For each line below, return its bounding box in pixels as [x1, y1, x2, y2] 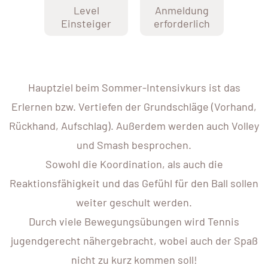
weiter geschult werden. [76, 196, 192, 209]
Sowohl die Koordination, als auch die [45, 157, 223, 171]
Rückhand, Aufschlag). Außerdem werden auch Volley [9, 119, 259, 133]
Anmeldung [155, 4, 209, 17]
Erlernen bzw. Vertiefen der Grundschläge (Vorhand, [11, 100, 257, 114]
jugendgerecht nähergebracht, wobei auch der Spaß [10, 234, 258, 248]
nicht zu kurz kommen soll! [71, 253, 197, 267]
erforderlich [154, 17, 210, 31]
